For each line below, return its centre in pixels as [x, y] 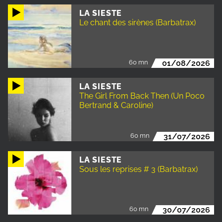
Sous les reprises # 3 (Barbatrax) [139, 169]
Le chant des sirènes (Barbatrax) [138, 22]
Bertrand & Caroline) [116, 105]
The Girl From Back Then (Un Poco [142, 96]
